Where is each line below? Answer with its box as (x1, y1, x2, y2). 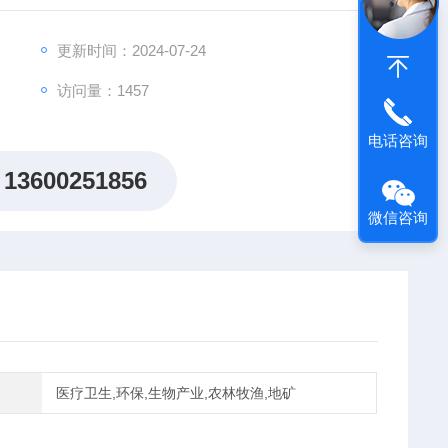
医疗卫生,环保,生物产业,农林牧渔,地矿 (56, 385, 297, 401)
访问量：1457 (56, 82, 149, 99)
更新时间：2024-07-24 (56, 42, 206, 59)
